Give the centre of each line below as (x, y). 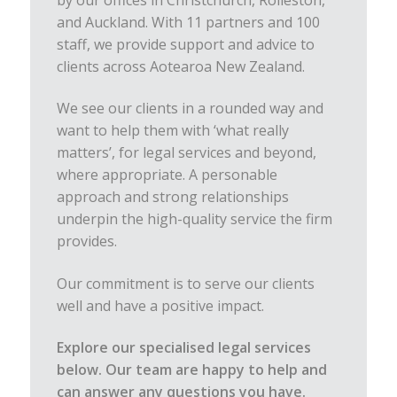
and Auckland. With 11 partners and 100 (188, 22)
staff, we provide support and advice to (185, 44)
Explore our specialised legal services (183, 348)
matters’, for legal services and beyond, (186, 153)
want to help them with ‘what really (172, 131)
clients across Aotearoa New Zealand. (180, 66)
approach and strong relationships (172, 197)
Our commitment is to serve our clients (185, 283)
